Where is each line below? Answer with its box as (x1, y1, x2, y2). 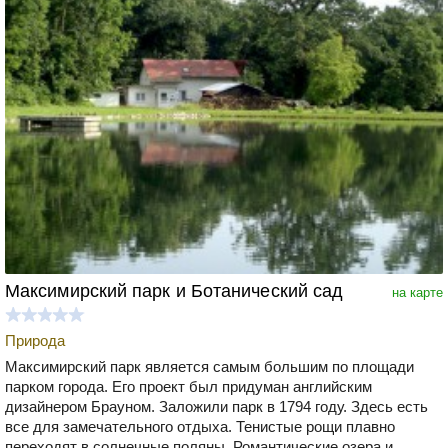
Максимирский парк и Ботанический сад (5, 280, 344, 301)
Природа (5, 331, 65, 349)
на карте (392, 284, 443, 300)
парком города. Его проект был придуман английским (5, 377, 372, 395)
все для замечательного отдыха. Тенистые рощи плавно (5, 417, 395, 435)
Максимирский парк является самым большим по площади (5, 357, 414, 375)
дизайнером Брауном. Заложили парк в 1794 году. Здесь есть (5, 397, 428, 415)
